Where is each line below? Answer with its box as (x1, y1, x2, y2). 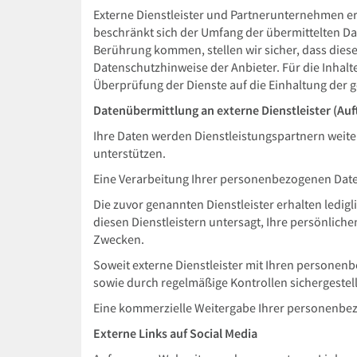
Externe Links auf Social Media (93, 326, 257, 341)
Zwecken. (93, 232, 144, 247)
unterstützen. (93, 146, 166, 161)
